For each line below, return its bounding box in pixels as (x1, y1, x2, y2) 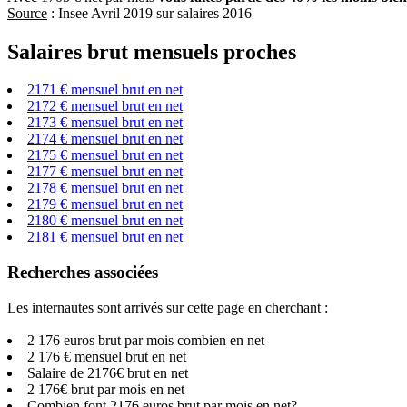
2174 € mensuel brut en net (27, 131, 183, 147)
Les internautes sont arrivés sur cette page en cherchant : (7, 299, 328, 315)
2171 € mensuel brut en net (27, 82, 183, 98)
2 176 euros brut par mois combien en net (27, 332, 264, 348)
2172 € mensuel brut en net (27, 98, 183, 114)
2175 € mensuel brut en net (27, 147, 183, 164)
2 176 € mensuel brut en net (27, 348, 186, 364)
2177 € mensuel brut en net (27, 164, 183, 180)
